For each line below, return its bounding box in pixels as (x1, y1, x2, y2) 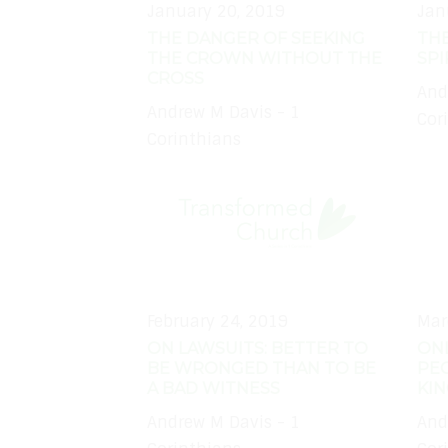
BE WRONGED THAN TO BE (147, 358, 376, 378)
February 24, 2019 (147, 310, 288, 332)
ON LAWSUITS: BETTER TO (147, 338, 368, 358)
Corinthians (147, 129, 241, 151)
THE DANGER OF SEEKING (147, 28, 365, 48)
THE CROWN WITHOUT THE (147, 48, 382, 68)
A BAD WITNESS (147, 378, 280, 398)
